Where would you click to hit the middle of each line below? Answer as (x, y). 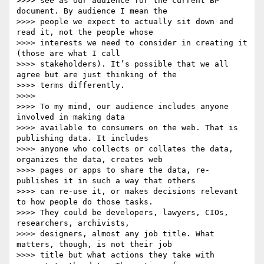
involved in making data (71, 117)
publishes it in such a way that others (106, 181)
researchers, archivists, (73, 223)
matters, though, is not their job (94, 245)
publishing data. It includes (82, 138)
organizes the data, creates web (90, 160)
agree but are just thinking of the (97, 75)
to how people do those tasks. (85, 202)
